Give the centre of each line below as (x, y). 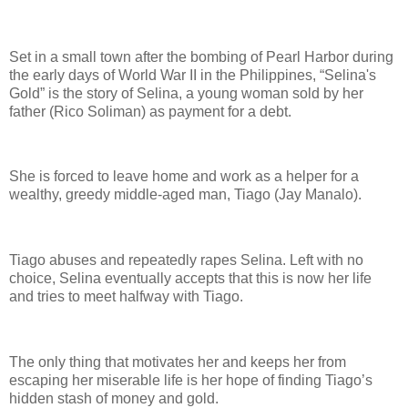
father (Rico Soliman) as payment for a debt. (152, 111)
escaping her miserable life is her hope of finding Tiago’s (191, 380)
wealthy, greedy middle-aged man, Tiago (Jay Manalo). (185, 195)
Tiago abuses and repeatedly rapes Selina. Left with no (186, 260)
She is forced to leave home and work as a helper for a (184, 177)
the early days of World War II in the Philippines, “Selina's (193, 75)
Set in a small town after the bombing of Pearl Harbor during (201, 56)
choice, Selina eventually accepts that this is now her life (190, 278)
